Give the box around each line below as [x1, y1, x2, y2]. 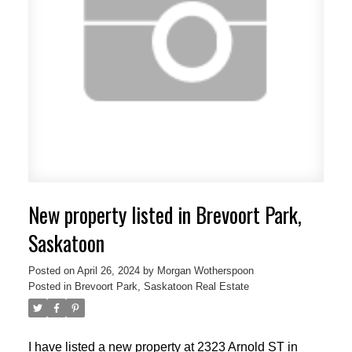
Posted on [27, 265, 77, 277]
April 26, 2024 [76, 265, 140, 277]
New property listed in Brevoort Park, [27, 200, 302, 231]
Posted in [27, 280, 71, 293]
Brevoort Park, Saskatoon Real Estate [74, 280, 249, 293]
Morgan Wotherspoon [156, 265, 254, 277]
